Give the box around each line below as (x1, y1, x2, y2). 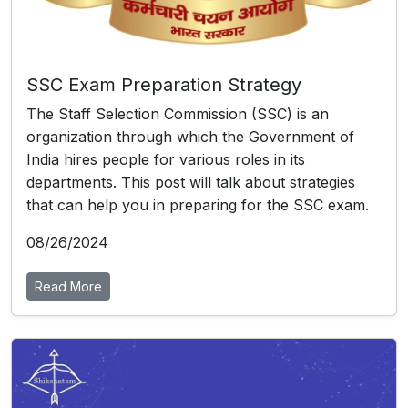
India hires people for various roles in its (26, 150, 305, 169)
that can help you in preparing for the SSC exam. (26, 196, 369, 215)
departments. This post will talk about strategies (26, 173, 355, 192)
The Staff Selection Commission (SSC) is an (26, 105, 329, 124)
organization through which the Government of (26, 127, 354, 147)
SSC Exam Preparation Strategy (26, 74, 301, 97)
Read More (35, 279, 102, 295)
